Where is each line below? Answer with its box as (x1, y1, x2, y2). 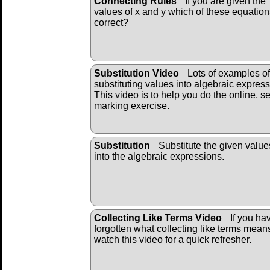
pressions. (180, 151, 224, 162)
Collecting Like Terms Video (94, 213, 222, 224)
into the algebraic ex (94, 151, 180, 162)
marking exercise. (94, 101, 169, 111)
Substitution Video (94, 68, 179, 79)
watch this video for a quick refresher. (94, 234, 251, 245)
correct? (94, 17, 128, 28)
